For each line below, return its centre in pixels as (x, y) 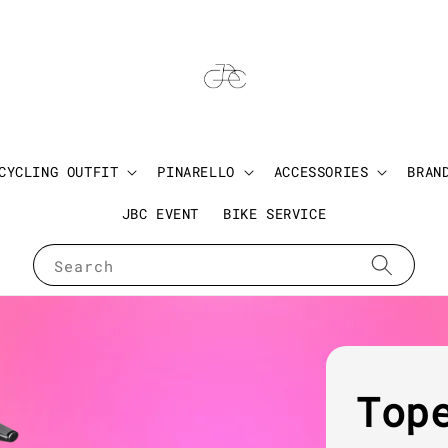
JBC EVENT (160, 214)
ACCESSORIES (321, 172)
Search (84, 266)
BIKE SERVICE (275, 214)
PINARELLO (196, 172)
